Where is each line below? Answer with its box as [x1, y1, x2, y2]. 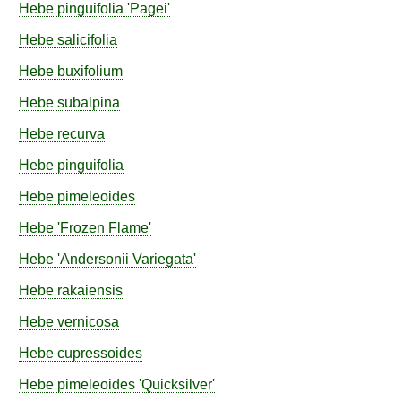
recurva [57, 125, 105, 142]
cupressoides [57, 345, 142, 362]
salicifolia [57, 31, 117, 48]
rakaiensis [57, 282, 123, 299]
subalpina [57, 94, 120, 111]
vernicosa [57, 313, 119, 330]
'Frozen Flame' [54, 219, 151, 236]
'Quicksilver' [135, 376, 215, 393]
